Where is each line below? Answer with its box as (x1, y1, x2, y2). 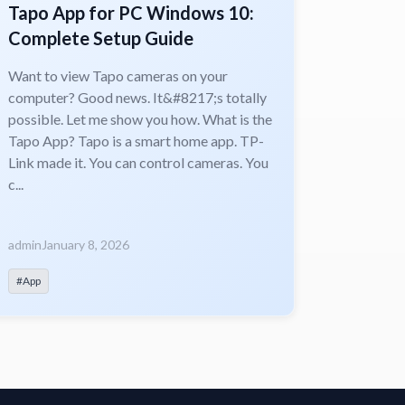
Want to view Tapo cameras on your (7, 66, 228, 84)
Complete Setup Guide (7, 26, 193, 49)
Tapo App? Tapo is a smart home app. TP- (7, 131, 264, 149)
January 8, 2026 (41, 236, 129, 252)
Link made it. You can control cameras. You (7, 153, 268, 171)
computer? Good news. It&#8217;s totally (7, 88, 267, 106)
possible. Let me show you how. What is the (7, 109, 272, 127)
